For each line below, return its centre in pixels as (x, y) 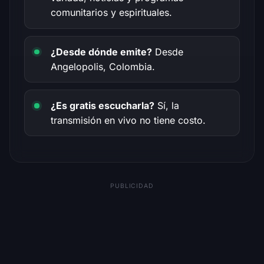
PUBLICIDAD (132, 186)
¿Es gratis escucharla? (103, 105)
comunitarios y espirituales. (111, 13)
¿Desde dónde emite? (101, 52)
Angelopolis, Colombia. (103, 66)
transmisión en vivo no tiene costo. (128, 120)
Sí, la (167, 105)
